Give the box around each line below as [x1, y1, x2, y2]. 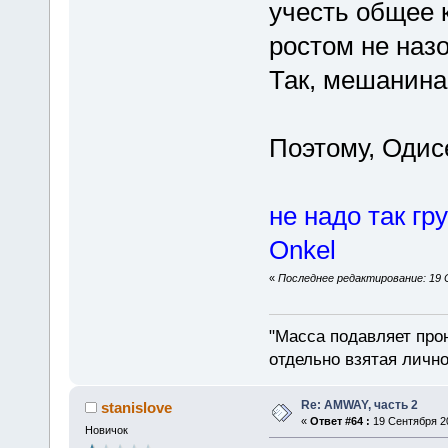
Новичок [84, 424, 128, 437]
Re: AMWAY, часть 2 [300, 398, 418, 413]
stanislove [101, 399, 173, 417]
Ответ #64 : [309, 415, 370, 428]
